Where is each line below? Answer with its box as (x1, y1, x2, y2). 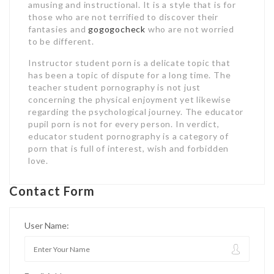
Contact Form (9, 183, 95, 198)
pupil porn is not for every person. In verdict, (28, 119, 220, 129)
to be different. (28, 36, 94, 46)
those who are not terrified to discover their (28, 12, 218, 22)
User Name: (24, 220, 69, 231)
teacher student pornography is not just (28, 82, 201, 92)
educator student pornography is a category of (28, 131, 229, 141)
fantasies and (28, 24, 89, 34)
